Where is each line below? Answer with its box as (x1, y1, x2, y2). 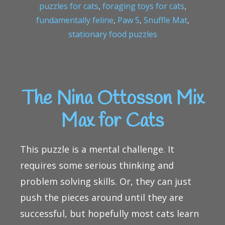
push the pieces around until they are (20, 191, 183, 203)
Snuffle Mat (143, 15, 187, 26)
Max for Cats (61, 108, 164, 134)
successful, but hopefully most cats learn (20, 207, 199, 219)
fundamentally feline (36, 15, 114, 26)
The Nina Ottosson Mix (21, 86, 204, 111)
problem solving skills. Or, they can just (20, 175, 191, 187)
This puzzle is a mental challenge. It (20, 143, 174, 155)
